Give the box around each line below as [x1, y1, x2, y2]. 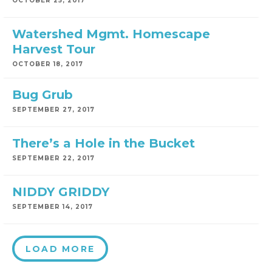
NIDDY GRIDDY [12, 185, 109, 199]
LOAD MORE [25, 243, 95, 254]
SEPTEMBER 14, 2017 [12, 203, 93, 211]
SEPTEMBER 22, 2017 [12, 154, 95, 162]
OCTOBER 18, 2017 [12, 60, 83, 68]
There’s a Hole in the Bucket [12, 136, 195, 151]
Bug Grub [12, 87, 73, 102]
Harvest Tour [12, 42, 95, 56]
